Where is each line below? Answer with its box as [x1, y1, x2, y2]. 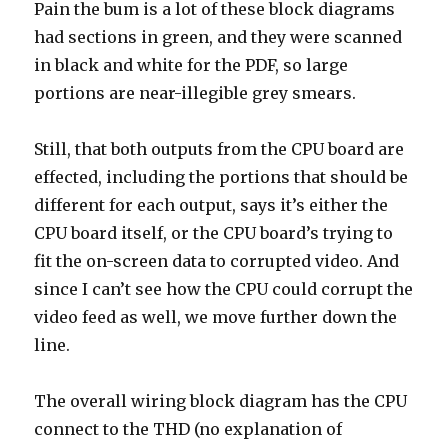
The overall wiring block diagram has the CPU [34, 391, 408, 411]
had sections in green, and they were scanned [34, 27, 403, 47]
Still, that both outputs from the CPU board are [34, 139, 405, 159]
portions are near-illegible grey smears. [34, 83, 357, 103]
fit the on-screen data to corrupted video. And [34, 251, 400, 271]
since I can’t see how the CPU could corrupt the [34, 279, 414, 299]
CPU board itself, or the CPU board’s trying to [34, 223, 394, 243]
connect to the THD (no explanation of [34, 419, 343, 439]
